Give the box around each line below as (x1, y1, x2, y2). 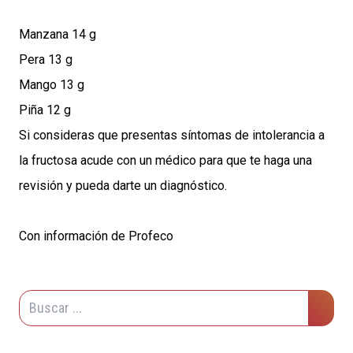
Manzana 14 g (19, 27, 96, 43)
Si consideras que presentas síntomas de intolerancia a (19, 128, 325, 143)
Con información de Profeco (19, 229, 173, 244)
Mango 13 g (19, 77, 84, 93)
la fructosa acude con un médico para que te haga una (19, 153, 312, 169)
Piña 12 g (19, 102, 71, 118)
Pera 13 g (19, 52, 72, 68)
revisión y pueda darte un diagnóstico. (19, 178, 227, 194)
